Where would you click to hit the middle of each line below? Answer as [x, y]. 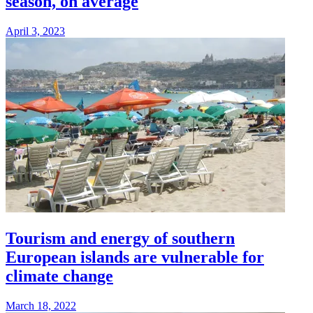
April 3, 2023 [35, 31]
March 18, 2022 [41, 305]
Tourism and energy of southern [120, 238]
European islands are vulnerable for [135, 257]
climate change [59, 276]
